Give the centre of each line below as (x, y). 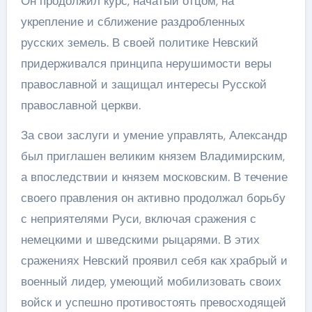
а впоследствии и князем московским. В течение (154, 177)
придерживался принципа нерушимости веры (146, 63)
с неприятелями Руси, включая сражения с (138, 219)
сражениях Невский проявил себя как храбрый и (154, 260)
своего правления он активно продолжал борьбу (153, 198)
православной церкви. (80, 105)
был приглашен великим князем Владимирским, (153, 156)
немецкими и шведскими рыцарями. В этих (140, 240)
